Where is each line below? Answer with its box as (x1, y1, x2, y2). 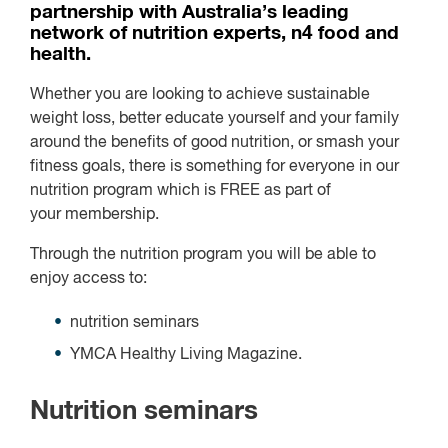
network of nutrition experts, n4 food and (30, 23, 399, 43)
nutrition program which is (30, 183, 220, 200)
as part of (260, 183, 331, 200)
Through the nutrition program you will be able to (30, 247, 376, 264)
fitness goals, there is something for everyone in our (30, 159, 399, 176)
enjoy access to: (30, 271, 147, 288)
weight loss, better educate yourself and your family (30, 111, 399, 128)
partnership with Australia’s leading (30, 2, 349, 22)
